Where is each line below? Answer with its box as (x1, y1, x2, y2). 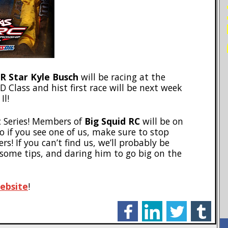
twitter (166, 199, 192, 211)
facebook (118, 199, 153, 211)
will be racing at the (78, 71, 165, 83)
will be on (140, 115, 183, 127)
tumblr (191, 199, 217, 211)
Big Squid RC (84, 115, 140, 127)
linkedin (142, 199, 172, 211)
